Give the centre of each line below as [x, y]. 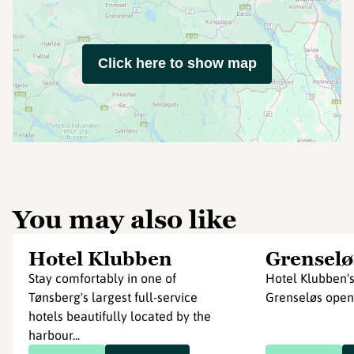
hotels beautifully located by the [120, 316]
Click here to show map [177, 63]
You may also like [124, 220]
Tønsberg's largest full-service [113, 297]
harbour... [54, 335]
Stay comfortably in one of [102, 278]
